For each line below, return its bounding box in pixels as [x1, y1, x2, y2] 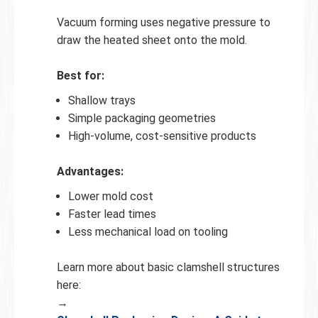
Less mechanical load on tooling [68, 224, 228, 238]
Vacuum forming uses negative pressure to [57, 15, 270, 29]
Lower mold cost [68, 189, 153, 203]
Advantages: [57, 164, 124, 178]
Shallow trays [68, 93, 136, 107]
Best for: [57, 68, 104, 82]
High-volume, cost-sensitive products [68, 128, 256, 143]
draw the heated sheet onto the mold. [57, 33, 247, 47]
